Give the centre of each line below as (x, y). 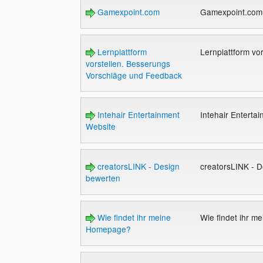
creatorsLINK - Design (137, 166)
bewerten (103, 178)
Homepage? (108, 229)
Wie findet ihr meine (133, 218)
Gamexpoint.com (127, 12)
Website (100, 127)
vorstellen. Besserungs (128, 63)
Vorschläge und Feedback (134, 75)
